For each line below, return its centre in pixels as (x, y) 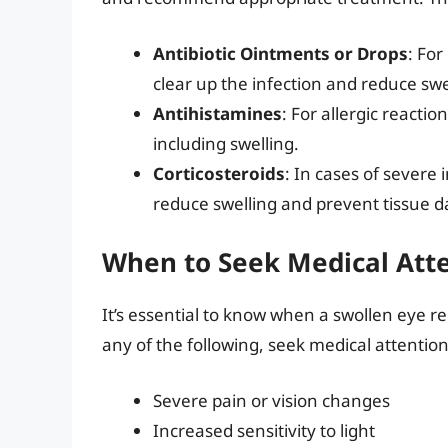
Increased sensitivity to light (264, 430)
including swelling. (226, 143)
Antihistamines (217, 113)
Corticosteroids (219, 173)
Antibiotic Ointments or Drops (280, 53)
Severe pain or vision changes (271, 400)
